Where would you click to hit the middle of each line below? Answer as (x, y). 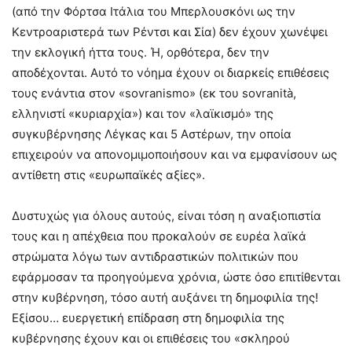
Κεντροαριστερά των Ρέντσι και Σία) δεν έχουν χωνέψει (170, 31)
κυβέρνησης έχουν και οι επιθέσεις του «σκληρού (151, 338)
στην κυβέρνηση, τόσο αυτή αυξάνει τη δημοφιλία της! (165, 297)
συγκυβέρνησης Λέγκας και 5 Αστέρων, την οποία (152, 134)
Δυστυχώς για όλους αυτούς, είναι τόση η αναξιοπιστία (167, 215)
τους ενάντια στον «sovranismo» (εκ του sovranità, (154, 93)
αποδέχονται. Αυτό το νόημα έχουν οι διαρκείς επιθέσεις (170, 72)
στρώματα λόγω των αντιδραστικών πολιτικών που (155, 256)
